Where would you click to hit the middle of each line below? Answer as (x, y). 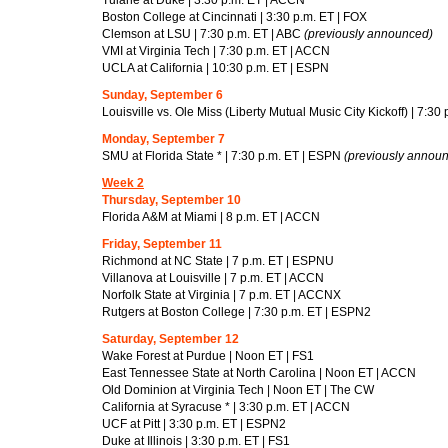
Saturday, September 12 (170, 338)
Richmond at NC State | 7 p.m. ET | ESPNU (218, 260)
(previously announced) (368, 33)
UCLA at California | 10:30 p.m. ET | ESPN (215, 67)
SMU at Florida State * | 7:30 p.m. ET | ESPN (223, 155)
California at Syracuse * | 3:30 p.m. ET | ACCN (226, 406)
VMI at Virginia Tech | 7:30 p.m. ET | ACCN (216, 50)
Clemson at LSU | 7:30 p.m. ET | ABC (203, 33)
